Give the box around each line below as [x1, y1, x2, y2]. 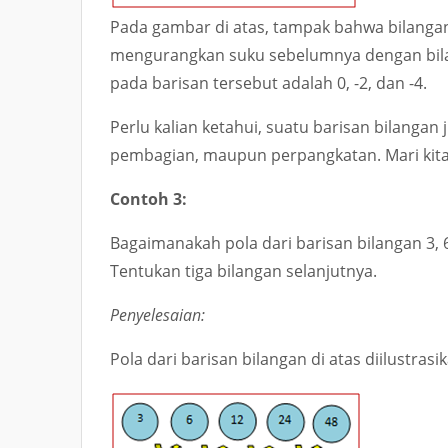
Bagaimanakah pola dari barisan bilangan [110, 232, 426, 254]
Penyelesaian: [110, 304, 205, 326]
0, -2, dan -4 [337, 72, 423, 94]
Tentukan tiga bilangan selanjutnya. [110, 260, 377, 282]
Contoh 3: [110, 188, 187, 210]
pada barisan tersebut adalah [110, 72, 337, 94]
